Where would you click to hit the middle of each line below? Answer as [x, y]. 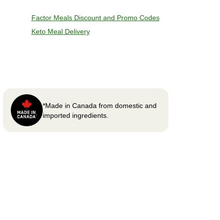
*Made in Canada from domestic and [100, 105]
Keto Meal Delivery [60, 31]
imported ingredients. [76, 115]
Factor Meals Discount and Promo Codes [95, 18]
